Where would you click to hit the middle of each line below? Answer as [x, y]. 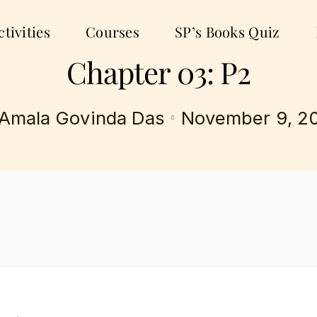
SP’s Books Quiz [227, 31]
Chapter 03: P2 [158, 72]
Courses [113, 31]
